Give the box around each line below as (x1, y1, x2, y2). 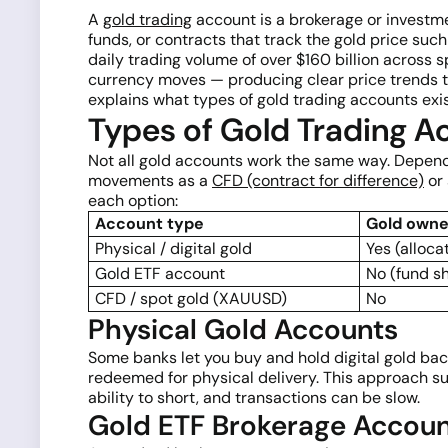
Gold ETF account (95, 263, 225, 284)
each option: (88, 190, 178, 211)
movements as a (88, 170, 212, 191)
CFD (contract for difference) (212, 170, 424, 191)
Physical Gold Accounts (88, 311, 398, 348)
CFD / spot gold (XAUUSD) (95, 288, 287, 309)
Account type (95, 213, 204, 234)
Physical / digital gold (95, 238, 252, 259)
